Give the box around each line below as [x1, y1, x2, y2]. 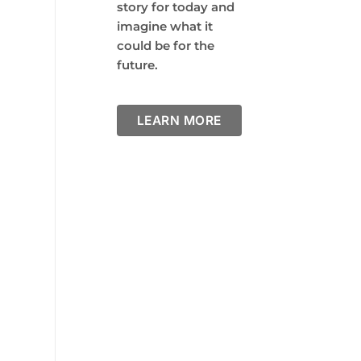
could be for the [116, 37, 214, 53]
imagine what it [116, 18, 213, 34]
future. [116, 56, 158, 73]
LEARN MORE [136, 113, 222, 129]
